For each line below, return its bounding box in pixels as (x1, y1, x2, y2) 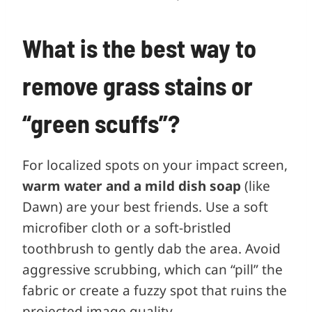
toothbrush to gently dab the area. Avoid (22, 239, 281, 258)
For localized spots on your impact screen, (22, 155, 288, 174)
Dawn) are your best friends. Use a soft (22, 197, 268, 216)
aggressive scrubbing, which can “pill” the (22, 260, 283, 279)
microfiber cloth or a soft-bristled (22, 218, 231, 237)
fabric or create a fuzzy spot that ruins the (22, 281, 287, 299)
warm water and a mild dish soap (22, 176, 241, 195)
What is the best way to (22, 32, 256, 63)
